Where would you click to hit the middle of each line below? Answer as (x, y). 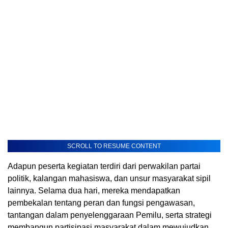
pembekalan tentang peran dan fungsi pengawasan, (101, 203)
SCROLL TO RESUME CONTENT (114, 146)
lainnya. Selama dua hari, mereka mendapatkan (94, 190)
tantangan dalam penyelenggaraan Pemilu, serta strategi (110, 215)
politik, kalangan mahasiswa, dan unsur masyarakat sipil (109, 178)
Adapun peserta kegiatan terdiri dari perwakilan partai (104, 166)
